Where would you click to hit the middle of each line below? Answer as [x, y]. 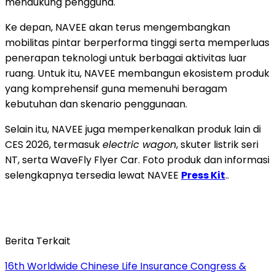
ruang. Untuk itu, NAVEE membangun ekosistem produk [137, 73]
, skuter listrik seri [217, 144]
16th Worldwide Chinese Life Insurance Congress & [126, 266]
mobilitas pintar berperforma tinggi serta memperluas [137, 42]
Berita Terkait [38, 241]
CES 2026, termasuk [54, 144]
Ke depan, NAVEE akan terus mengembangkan [118, 27]
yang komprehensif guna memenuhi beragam [116, 88]
